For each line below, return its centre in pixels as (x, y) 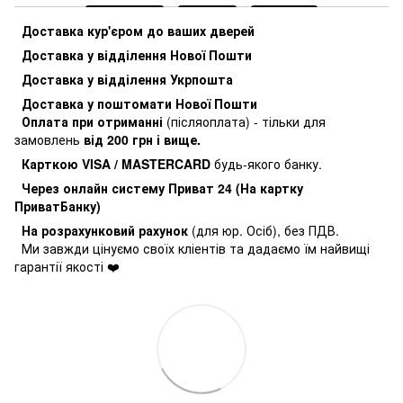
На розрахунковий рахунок (103, 230)
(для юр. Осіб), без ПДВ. (265, 230)
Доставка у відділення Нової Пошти (137, 54)
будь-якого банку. (268, 163)
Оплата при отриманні (90, 121)
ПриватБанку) (58, 206)
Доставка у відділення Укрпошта (124, 79)
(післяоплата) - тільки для (246, 121)
